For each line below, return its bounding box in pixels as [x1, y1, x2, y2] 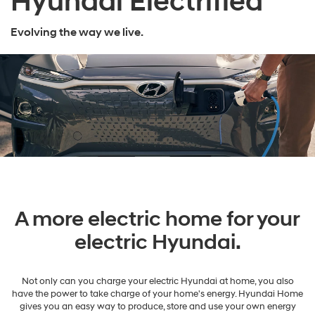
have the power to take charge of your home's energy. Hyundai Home [12, 288, 303, 300]
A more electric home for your [15, 205, 300, 232]
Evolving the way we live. [11, 25, 143, 39]
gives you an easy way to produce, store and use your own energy [19, 300, 296, 312]
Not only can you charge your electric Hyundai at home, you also [21, 275, 294, 287]
